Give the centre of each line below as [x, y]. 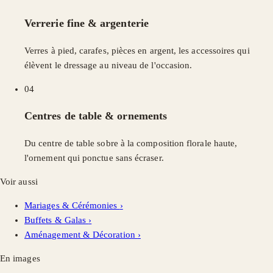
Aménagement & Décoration [81, 235]
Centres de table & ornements [96, 116]
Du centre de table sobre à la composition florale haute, [131, 144]
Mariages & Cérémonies [72, 206]
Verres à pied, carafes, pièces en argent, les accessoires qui [137, 51]
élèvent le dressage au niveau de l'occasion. [108, 66]
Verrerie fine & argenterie [87, 23]
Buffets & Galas [57, 220]
